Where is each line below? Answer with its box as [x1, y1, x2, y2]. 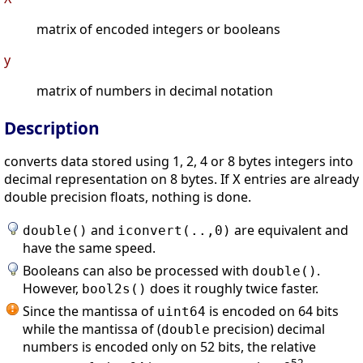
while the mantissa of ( [23, 320, 161, 339]
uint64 [157, 304, 206, 320]
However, [23, 280, 82, 298]
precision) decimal [210, 320, 325, 339]
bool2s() [82, 281, 147, 297]
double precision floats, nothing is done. [4, 188, 251, 207]
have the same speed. [23, 239, 156, 258]
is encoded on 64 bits [206, 302, 339, 321]
